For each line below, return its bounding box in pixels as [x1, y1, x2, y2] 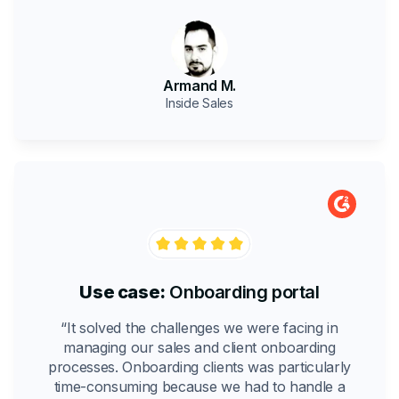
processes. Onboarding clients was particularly [47, 358, 352, 377]
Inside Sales [166, 95, 233, 111]
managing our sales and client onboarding [63, 338, 336, 357]
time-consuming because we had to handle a [53, 378, 346, 396]
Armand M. [162, 77, 237, 95]
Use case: [79, 281, 166, 304]
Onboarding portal [165, 281, 320, 304]
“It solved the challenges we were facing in [61, 319, 338, 338]
